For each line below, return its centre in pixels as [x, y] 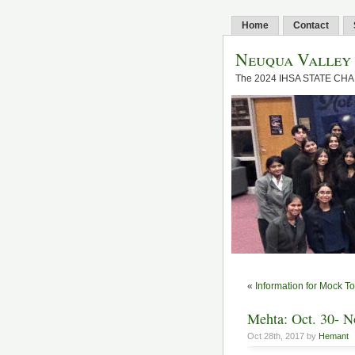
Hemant [334, 336]
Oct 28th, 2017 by [283, 336]
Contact [311, 25]
